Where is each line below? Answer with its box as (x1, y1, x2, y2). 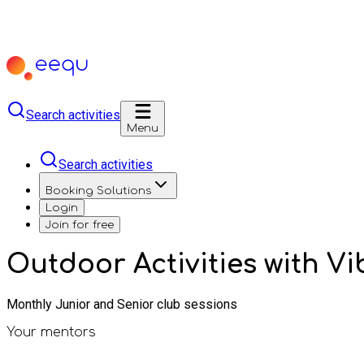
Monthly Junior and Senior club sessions (6, 296, 237, 312)
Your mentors (6, 324, 96, 340)
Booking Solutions (45, 184, 151, 197)
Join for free (45, 219, 114, 231)
